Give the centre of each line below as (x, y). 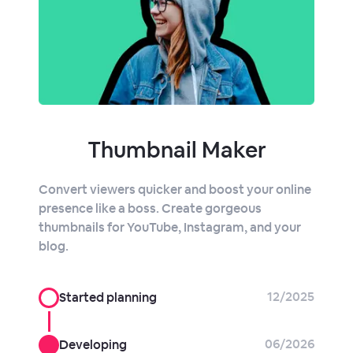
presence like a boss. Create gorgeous (150, 208)
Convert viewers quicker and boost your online (175, 189)
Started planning (108, 297)
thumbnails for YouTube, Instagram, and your (170, 227)
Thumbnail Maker (176, 149)
